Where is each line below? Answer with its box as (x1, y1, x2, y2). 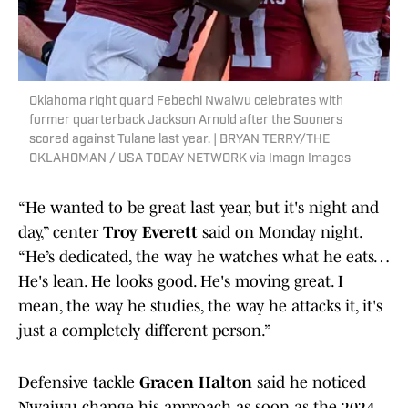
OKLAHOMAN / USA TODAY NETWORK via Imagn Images (29, 152, 351, 167)
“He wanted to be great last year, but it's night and (18, 199, 379, 218)
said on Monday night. (198, 223, 362, 242)
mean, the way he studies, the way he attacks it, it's (18, 297, 382, 316)
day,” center (18, 223, 103, 242)
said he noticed (252, 373, 366, 393)
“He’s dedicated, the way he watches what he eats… (18, 248, 388, 267)
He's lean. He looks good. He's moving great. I (18, 272, 343, 291)
